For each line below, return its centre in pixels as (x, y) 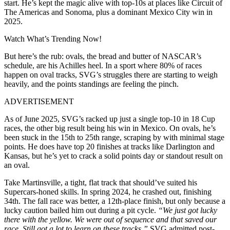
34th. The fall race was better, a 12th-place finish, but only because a (115, 201)
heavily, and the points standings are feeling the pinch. (91, 84)
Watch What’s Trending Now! (53, 39)
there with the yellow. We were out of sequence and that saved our (110, 219)
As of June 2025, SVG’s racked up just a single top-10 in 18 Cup (110, 119)
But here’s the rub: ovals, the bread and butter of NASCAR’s (103, 56)
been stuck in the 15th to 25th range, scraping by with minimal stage (114, 137)
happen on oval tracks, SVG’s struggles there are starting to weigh (111, 74)
